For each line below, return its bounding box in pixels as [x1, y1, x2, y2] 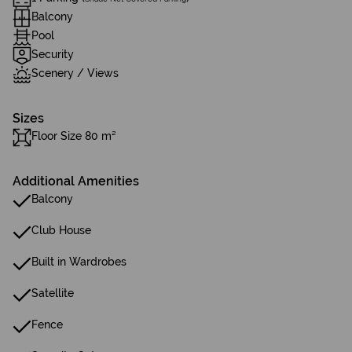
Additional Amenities [13, 174, 139, 189]
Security [31, 48, 74, 60]
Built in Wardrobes [31, 255, 126, 268]
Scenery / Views [31, 67, 119, 79]
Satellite [31, 287, 74, 299]
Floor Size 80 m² [31, 130, 116, 142]
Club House [31, 224, 91, 236]
